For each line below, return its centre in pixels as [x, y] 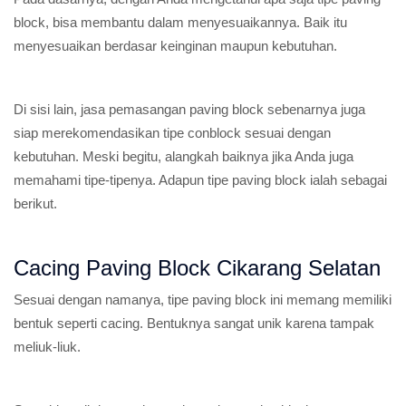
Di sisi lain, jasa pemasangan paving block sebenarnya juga [189, 109]
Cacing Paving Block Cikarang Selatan [197, 268]
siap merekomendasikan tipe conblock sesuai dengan [172, 133]
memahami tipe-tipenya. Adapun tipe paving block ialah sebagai [200, 180]
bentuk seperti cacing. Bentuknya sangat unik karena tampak [194, 323]
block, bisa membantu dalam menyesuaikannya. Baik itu [180, 22]
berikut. [35, 203]
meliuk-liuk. [47, 347]
